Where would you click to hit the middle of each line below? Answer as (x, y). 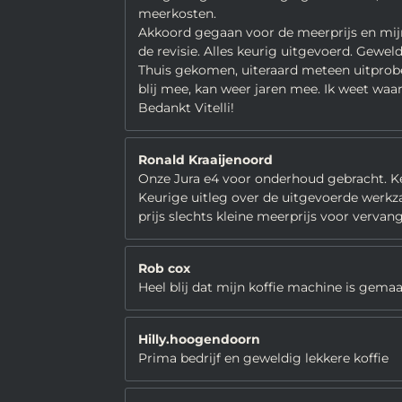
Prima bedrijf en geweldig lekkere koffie (263, 358)
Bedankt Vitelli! (186, 108)
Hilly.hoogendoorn (199, 339)
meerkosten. (177, 13)
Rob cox (164, 268)
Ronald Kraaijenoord (205, 160)
